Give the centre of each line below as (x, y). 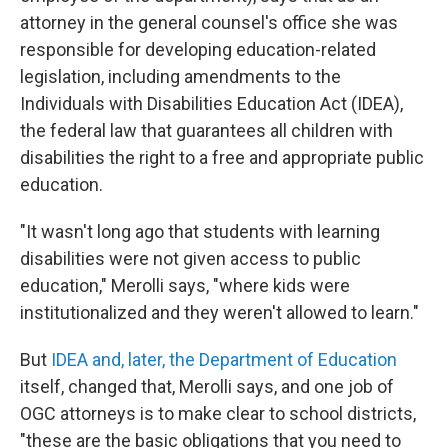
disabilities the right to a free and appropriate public (222, 157)
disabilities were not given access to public (190, 258)
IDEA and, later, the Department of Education (224, 359)
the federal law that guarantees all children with (206, 130)
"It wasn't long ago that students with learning (200, 231)
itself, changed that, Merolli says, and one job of (207, 386)
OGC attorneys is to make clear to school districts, (218, 413)
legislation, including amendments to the (180, 76)
